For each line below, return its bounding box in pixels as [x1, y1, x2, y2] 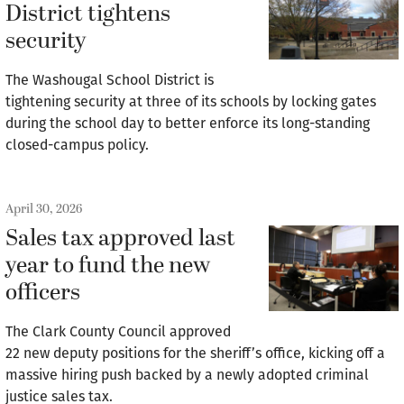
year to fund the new [5, 248, 210, 283]
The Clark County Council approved [5, 322, 231, 340]
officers [5, 275, 80, 310]
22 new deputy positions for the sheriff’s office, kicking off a [5, 344, 385, 362]
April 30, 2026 [5, 198, 82, 218]
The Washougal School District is [5, 70, 214, 88]
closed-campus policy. [5, 135, 149, 153]
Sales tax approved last [5, 221, 235, 256]
